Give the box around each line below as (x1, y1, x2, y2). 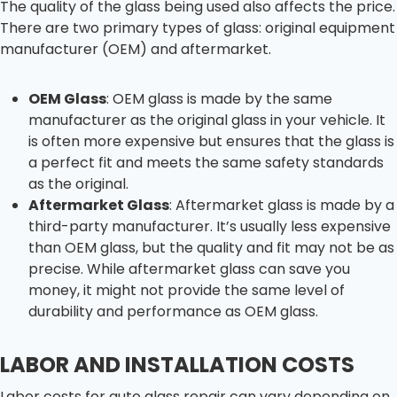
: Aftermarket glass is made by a (169, 194, 394, 215)
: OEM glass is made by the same (106, 88, 332, 109)
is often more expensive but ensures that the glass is (28, 130, 394, 152)
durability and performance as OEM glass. (28, 300, 318, 322)
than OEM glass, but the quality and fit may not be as (28, 237, 394, 258)
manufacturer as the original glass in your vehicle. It (28, 109, 385, 130)
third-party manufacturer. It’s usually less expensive (28, 215, 391, 237)
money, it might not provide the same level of (28, 279, 345, 300)
